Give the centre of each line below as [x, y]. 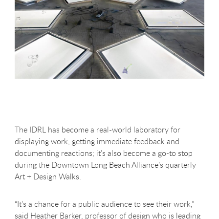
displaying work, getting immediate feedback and [97, 141]
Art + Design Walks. [48, 176]
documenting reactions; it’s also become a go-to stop [104, 153]
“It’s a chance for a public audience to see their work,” [104, 204]
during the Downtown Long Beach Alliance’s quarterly [105, 164]
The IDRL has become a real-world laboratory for [98, 129]
